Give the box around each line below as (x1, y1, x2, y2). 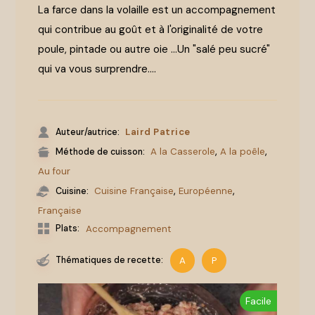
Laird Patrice (125, 126, 191, 139)
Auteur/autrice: (53, 127, 122, 139)
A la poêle (220, 146, 266, 158)
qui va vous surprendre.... (38, 62, 157, 77)
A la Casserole (150, 146, 216, 158)
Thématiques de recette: (53, 255, 164, 266)
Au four (38, 165, 71, 178)
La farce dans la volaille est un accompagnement (38, 3, 276, 18)
